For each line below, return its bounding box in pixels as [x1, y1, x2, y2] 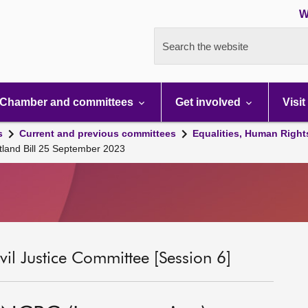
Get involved [175, 96, 243, 108]
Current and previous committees [19, 128, 176, 139]
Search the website [162, 41, 248, 52]
